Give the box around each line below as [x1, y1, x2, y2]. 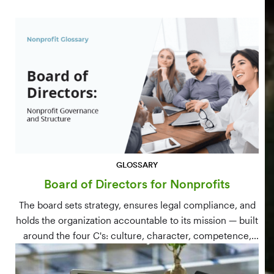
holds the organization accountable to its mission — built [16, 214, 258, 226]
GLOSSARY [116, 159, 158, 170]
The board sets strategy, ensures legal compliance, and [18, 199, 256, 210]
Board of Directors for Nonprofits [44, 176, 230, 191]
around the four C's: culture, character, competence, [23, 229, 251, 241]
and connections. [100, 245, 174, 256]
